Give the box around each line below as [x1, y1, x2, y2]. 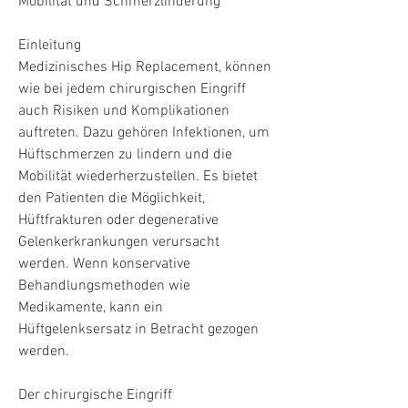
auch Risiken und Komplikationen [18, 101, 229, 120]
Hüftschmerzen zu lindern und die [18, 145, 232, 164]
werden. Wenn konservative [18, 254, 190, 273]
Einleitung [18, 36, 81, 55]
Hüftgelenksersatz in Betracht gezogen [18, 320, 259, 339]
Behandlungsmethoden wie [18, 276, 190, 295]
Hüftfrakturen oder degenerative [18, 210, 219, 229]
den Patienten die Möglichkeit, [18, 189, 205, 208]
